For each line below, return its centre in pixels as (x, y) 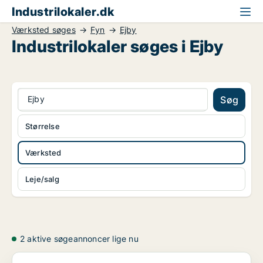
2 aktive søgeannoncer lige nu (79, 239)
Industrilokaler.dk (63, 12)
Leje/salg (42, 179)
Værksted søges (44, 30)
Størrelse (43, 126)
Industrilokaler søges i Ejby (118, 46)
